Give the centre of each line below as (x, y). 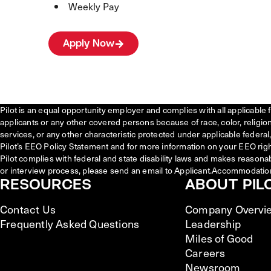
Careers (205, 253)
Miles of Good (219, 238)
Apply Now (89, 43)
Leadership (213, 224)
